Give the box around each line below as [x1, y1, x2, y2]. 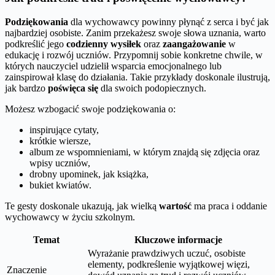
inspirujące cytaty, [29, 124, 99, 135]
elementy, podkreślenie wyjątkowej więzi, [88, 258, 250, 269]
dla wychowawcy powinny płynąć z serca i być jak [68, 16, 269, 27]
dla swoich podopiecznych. [98, 82, 206, 93]
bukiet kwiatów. [29, 179, 91, 190]
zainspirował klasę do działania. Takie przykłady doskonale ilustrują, [5, 71, 270, 82]
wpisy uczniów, [29, 157, 90, 168]
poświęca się [48, 82, 98, 93]
